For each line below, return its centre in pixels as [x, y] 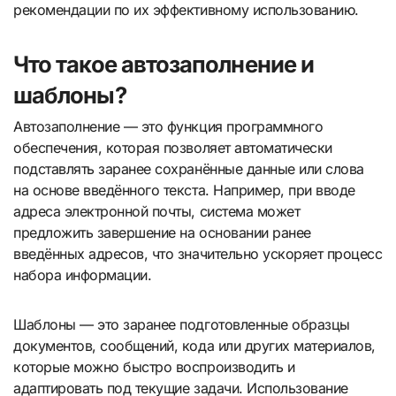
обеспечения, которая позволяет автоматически [173, 148]
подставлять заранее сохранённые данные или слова [189, 169]
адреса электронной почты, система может [157, 212]
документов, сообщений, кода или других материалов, [194, 346]
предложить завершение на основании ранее [162, 233]
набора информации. [83, 275]
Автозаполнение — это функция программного [168, 127]
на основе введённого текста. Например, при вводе [184, 190]
